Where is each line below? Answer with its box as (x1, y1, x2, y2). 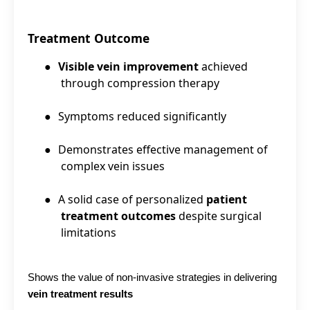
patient (206, 192, 247, 208)
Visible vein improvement (58, 59, 199, 75)
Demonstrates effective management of (58, 142, 268, 158)
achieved (199, 59, 248, 75)
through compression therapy (61, 75, 219, 91)
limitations (61, 225, 116, 241)
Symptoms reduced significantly (58, 109, 226, 125)
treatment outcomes (61, 208, 176, 224)
